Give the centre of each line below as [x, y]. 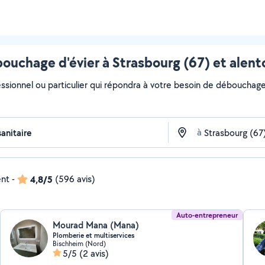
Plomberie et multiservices [94, 235]
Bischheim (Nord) [80, 243]
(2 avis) [94, 253]
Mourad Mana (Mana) [96, 225]
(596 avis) [75, 179]
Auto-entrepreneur [207, 215]
